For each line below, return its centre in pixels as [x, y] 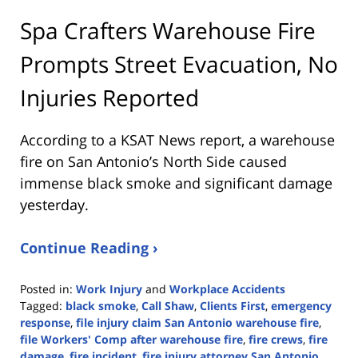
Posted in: [46, 288]
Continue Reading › [89, 247]
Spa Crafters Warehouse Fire [168, 30]
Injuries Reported [109, 97]
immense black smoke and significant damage [176, 183]
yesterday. [54, 204]
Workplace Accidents [227, 288]
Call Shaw [168, 305]
